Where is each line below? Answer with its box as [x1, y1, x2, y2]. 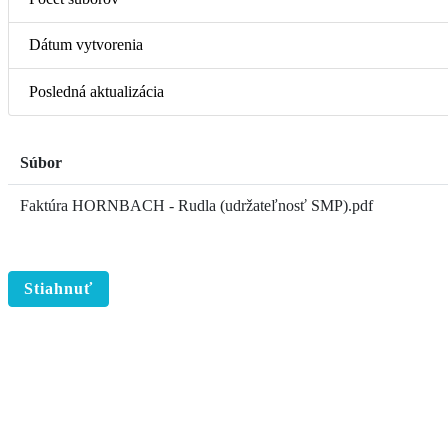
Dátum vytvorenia [29, 36, 143, 54]
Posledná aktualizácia [29, 83, 164, 101]
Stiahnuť [24, 279, 93, 297]
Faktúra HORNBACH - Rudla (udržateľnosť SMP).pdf [20, 196, 373, 214]
